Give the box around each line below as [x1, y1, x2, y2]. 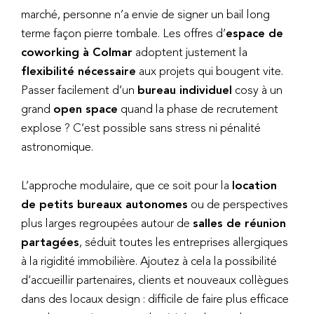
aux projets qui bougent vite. [136, 64, 283, 78]
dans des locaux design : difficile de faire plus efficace [21, 291, 289, 306]
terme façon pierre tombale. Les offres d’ [21, 26, 226, 41]
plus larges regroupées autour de [21, 215, 193, 230]
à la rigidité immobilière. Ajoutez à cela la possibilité [21, 253, 277, 268]
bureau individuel [137, 83, 232, 97]
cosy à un [232, 83, 282, 97]
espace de [226, 26, 283, 41]
